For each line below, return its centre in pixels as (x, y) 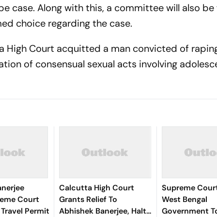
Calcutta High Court (96, 188)
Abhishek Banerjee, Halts (104, 211)
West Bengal (184, 199)
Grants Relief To (88, 199)
